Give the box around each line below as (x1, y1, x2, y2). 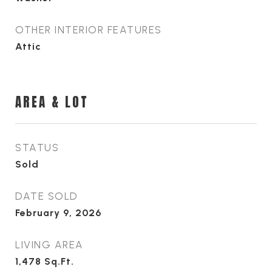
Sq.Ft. (44, 256, 74, 267)
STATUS (15, 141, 59, 154)
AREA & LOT (15, 92, 89, 112)
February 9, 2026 (15, 207, 101, 219)
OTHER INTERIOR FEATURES (15, 24, 162, 36)
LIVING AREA (15, 239, 84, 251)
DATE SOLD (15, 190, 78, 202)
